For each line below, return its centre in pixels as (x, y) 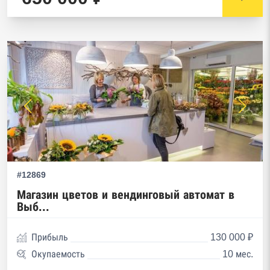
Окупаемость (58, 254)
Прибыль (50, 237)
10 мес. (238, 254)
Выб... (33, 207)
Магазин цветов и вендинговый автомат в (126, 195)
